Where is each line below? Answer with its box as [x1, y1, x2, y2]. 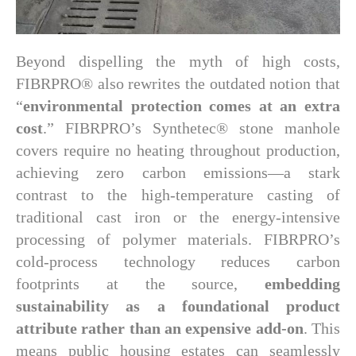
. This [303, 319, 341, 337]
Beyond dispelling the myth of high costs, [16, 52, 340, 70]
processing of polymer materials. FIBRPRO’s [16, 230, 340, 248]
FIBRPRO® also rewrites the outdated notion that [16, 75, 340, 92]
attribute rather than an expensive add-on [16, 319, 304, 337]
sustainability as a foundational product [16, 297, 340, 315]
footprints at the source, [16, 275, 265, 292]
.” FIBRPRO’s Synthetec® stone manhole [43, 119, 340, 137]
